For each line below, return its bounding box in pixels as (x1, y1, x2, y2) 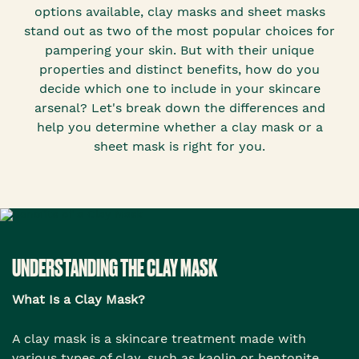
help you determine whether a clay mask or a (36, 119, 323, 135)
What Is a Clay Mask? (12, 292, 145, 308)
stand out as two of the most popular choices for (24, 23, 335, 39)
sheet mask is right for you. (94, 139, 265, 155)
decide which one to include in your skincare (38, 81, 321, 97)
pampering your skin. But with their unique (45, 42, 314, 58)
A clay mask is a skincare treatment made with (12, 331, 306, 347)
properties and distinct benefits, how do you (39, 62, 320, 78)
